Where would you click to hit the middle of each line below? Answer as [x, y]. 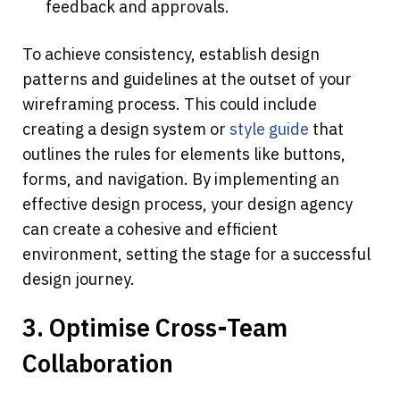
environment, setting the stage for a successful [196, 254]
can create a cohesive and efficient [150, 229]
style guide [269, 129]
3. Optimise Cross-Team [155, 328]
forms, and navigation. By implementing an [181, 179]
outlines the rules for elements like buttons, [184, 154]
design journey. [79, 279]
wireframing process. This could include [170, 104]
